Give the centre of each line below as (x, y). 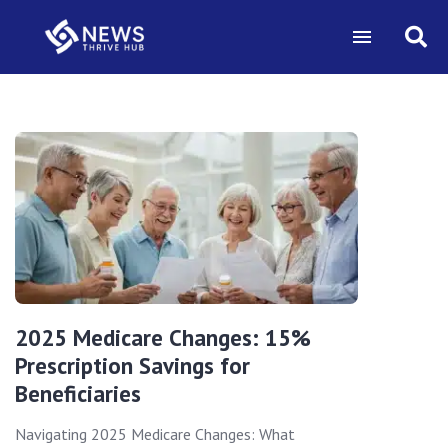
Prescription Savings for (132, 365)
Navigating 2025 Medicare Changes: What (155, 433)
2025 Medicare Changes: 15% (163, 337)
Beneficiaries (78, 393)
